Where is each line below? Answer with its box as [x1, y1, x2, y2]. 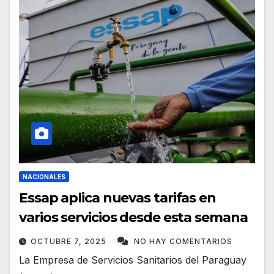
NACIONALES [23, 173, 65, 181]
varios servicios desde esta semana [19, 209, 248, 226]
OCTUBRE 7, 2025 [31, 237, 109, 246]
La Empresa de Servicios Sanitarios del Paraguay [19, 254, 246, 267]
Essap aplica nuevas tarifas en [19, 190, 216, 207]
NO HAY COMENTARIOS [134, 237, 232, 246]
